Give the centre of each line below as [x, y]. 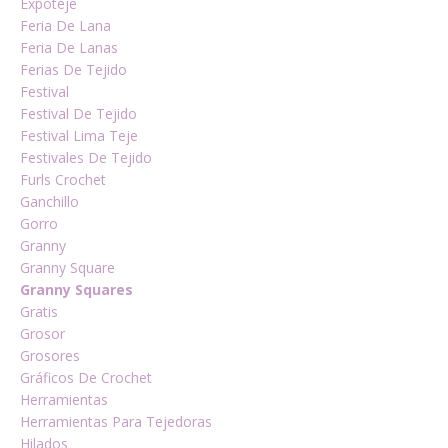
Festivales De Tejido [86, 157]
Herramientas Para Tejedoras [116, 421]
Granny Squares [76, 289]
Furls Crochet [63, 179]
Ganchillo [49, 201]
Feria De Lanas [69, 47]
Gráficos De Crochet [86, 377]
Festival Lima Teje [79, 135]
